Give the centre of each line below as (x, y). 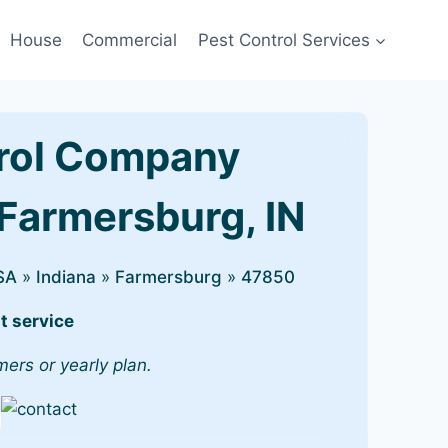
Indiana (66, 277)
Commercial (130, 39)
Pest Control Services (283, 39)
